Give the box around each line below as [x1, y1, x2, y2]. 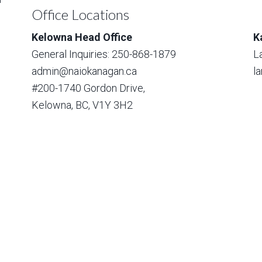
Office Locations [32, 6, 129, 23]
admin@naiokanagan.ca [32, 65, 137, 77]
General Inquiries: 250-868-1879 [32, 48, 176, 60]
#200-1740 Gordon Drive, [32, 82, 145, 94]
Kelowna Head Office [32, 31, 132, 43]
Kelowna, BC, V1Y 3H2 [32, 99, 133, 111]
